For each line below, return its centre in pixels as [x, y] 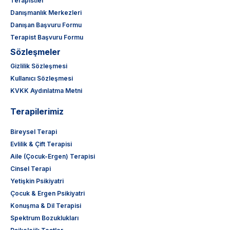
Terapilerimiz [37, 111]
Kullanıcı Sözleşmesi [42, 78]
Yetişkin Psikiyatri [37, 181]
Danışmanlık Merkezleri [46, 12]
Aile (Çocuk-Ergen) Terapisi [53, 156]
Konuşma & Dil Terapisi [46, 205]
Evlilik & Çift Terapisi [41, 144]
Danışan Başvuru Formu [46, 25]
